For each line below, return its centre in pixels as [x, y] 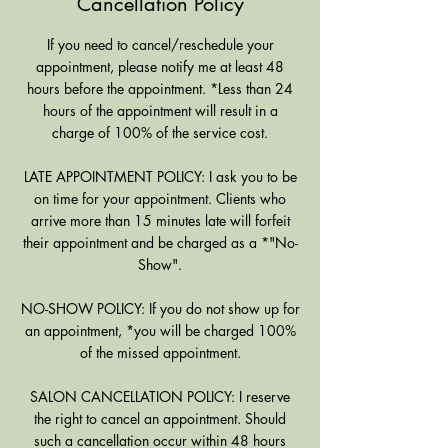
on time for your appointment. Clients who [160, 198]
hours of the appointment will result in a [160, 110]
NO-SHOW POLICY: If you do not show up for [160, 308]
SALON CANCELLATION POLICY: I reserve [160, 396]
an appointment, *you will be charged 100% [160, 330]
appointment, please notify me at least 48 [160, 66]
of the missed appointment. [160, 352]
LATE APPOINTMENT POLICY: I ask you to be [160, 176]
